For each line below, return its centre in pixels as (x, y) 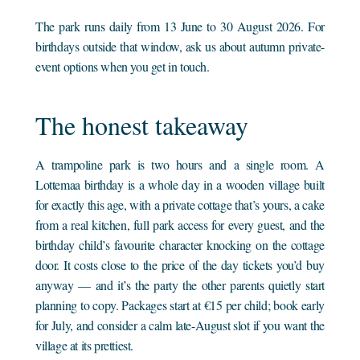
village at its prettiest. (85, 345)
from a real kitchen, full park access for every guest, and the (180, 224)
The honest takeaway (142, 125)
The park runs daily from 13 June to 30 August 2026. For (180, 26)
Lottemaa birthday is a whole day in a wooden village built (180, 184)
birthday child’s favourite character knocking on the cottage (180, 244)
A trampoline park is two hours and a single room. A (180, 164)
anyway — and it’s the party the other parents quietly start (180, 284)
